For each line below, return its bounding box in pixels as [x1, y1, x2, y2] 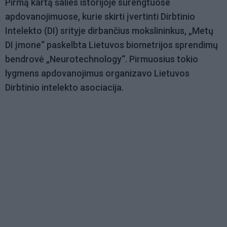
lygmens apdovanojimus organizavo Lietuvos [5, 68, 190, 79]
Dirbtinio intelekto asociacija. [5, 82, 124, 93]
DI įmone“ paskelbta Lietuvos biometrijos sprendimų [5, 40, 218, 51]
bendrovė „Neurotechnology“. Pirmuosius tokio [5, 54, 198, 65]
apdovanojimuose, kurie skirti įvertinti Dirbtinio [5, 11, 195, 22]
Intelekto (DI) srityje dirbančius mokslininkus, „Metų [5, 25, 213, 36]
